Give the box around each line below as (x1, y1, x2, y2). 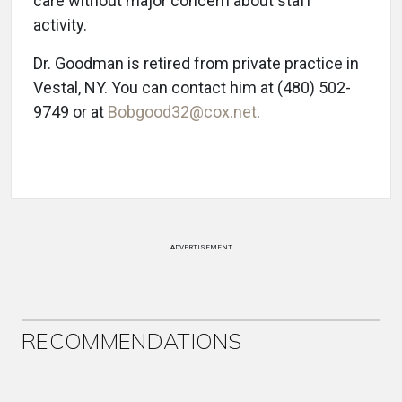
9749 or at (33, 102, 108, 121)
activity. (33, 15, 87, 34)
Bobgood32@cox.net (108, 102, 257, 121)
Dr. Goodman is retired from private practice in (33, 54, 359, 73)
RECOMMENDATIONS (22, 328, 242, 354)
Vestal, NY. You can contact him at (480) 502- (33, 78, 351, 97)
